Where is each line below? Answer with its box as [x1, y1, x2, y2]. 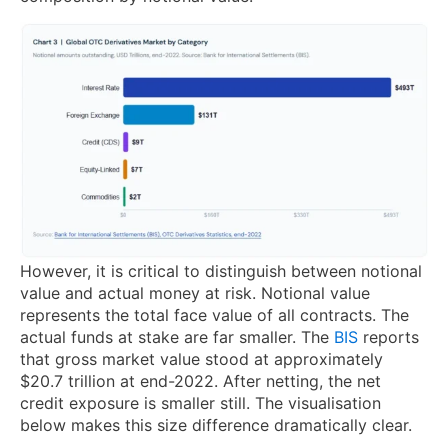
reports [358, 326, 419, 347]
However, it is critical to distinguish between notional [20, 260, 422, 281]
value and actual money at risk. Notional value [20, 282, 370, 303]
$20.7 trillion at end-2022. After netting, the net [20, 370, 381, 391]
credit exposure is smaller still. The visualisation [20, 392, 381, 413]
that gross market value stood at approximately [20, 348, 383, 369]
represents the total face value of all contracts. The [20, 304, 409, 325]
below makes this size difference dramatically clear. [20, 414, 412, 435]
